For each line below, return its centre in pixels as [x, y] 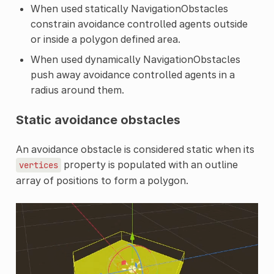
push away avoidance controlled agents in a [132, 74]
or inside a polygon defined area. [105, 39]
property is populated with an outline [149, 164]
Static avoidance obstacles [98, 120]
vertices [38, 165]
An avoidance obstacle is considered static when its [135, 149]
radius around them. [77, 90]
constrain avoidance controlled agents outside [139, 24]
